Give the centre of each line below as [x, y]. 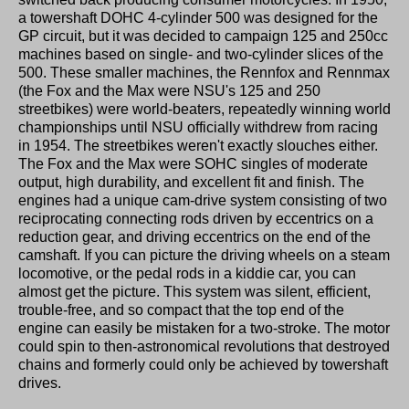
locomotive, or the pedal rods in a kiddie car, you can [187, 273]
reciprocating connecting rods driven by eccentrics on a [196, 218]
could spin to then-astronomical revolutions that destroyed [204, 346]
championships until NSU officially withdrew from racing [198, 127]
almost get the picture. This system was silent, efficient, [194, 291]
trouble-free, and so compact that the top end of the [181, 309]
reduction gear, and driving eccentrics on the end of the [194, 236]
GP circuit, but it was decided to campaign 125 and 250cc [203, 36]
